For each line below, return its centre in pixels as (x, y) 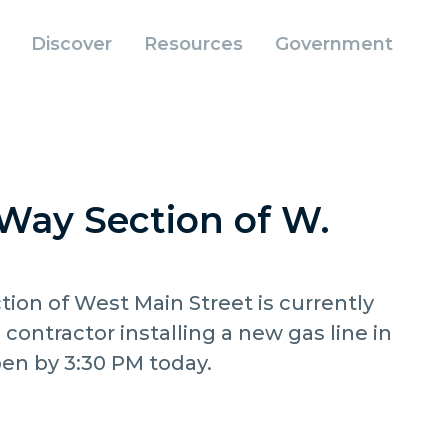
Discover (71, 44)
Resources (193, 44)
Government (333, 44)
